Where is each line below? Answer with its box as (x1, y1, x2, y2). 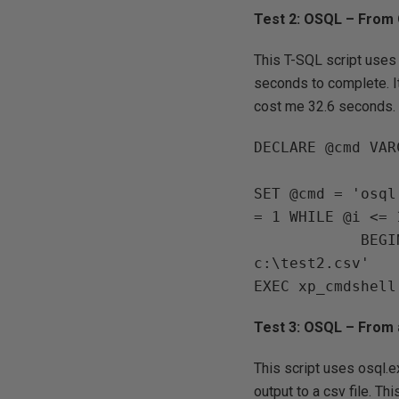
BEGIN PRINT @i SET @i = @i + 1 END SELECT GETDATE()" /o (254, 232, 362, 248)
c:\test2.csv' (254, 255, 379, 272)
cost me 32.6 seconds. (254, 98, 396, 115)
